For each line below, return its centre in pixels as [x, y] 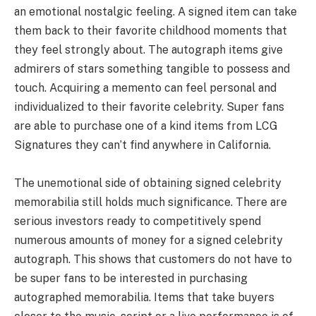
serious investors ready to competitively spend [138, 221]
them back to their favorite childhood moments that [151, 31]
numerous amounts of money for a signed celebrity [148, 241]
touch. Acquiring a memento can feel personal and [145, 88]
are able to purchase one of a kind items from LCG [146, 126]
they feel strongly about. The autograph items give [148, 50]
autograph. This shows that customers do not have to [153, 260]
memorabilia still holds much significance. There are [151, 202]
